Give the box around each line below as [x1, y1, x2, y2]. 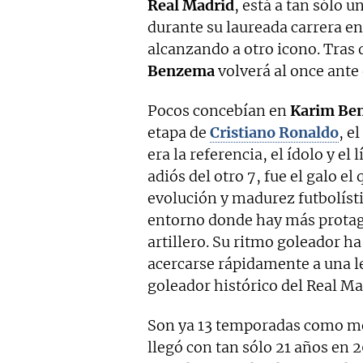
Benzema [147, 62, 215, 81]
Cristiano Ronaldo [210, 123, 339, 143]
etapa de [147, 123, 210, 143]
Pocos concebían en [147, 101, 290, 121]
